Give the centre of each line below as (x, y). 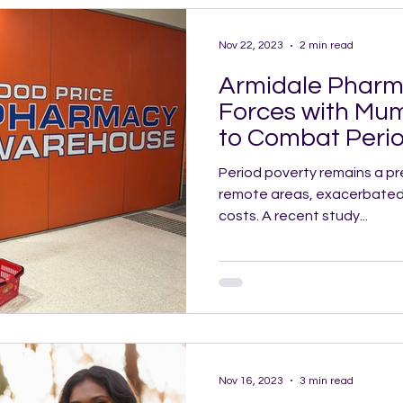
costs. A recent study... (293, 215)
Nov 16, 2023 (251, 381)
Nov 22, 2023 (251, 45)
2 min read (327, 45)
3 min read (327, 381)
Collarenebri (288, 164)
